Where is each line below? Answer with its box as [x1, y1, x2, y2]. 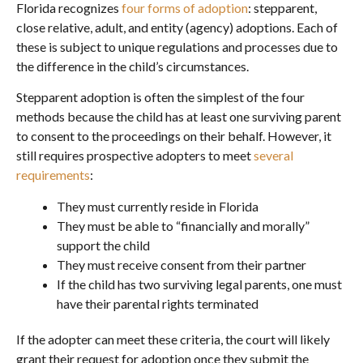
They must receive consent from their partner [57, 256, 306, 272]
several [254, 147, 293, 164]
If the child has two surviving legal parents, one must [57, 275, 342, 292]
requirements [16, 167, 90, 183]
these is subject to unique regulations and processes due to [16, 38, 338, 54]
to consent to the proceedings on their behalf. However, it [16, 128, 331, 144]
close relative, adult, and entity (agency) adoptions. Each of [16, 19, 338, 35]
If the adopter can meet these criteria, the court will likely [16, 331, 330, 347]
